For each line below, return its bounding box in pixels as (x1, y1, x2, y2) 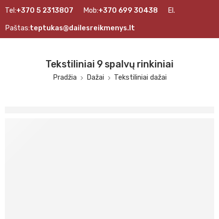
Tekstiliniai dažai (113, 73, 167, 82)
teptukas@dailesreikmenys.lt (30, 23, 135, 32)
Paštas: (5, 23, 30, 32)
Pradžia (52, 73, 77, 82)
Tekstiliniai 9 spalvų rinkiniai (45, 59, 174, 70)
